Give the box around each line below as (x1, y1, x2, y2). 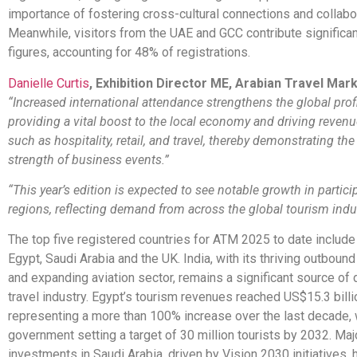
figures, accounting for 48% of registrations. (8, 45, 250, 61)
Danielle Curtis (8, 75, 89, 91)
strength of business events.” (8, 151, 169, 167)
